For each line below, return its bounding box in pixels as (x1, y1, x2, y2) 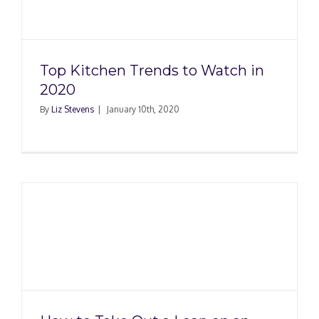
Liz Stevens (51, 104, 94, 115)
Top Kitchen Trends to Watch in (40, 62, 264, 79)
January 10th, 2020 (107, 104, 179, 115)
